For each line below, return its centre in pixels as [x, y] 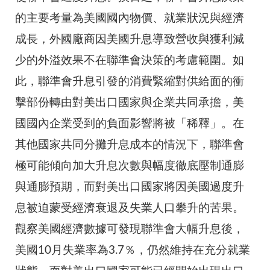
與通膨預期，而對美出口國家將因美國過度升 [130, 187]
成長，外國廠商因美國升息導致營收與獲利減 [130, 40]
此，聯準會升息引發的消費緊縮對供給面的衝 [130, 82]
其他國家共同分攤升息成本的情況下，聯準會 [130, 145]
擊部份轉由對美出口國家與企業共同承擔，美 [130, 103]
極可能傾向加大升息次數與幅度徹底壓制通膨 [130, 166]
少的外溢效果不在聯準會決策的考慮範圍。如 [130, 61]
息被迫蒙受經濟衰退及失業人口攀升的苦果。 [130, 209]
